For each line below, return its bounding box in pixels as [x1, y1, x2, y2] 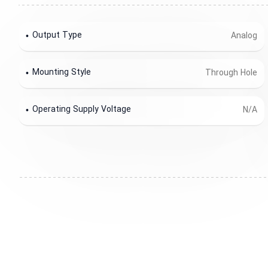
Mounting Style [32, 67, 92, 79]
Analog [231, 31, 258, 42]
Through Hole [205, 68, 258, 79]
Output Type [32, 30, 83, 42]
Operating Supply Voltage [32, 104, 132, 116]
